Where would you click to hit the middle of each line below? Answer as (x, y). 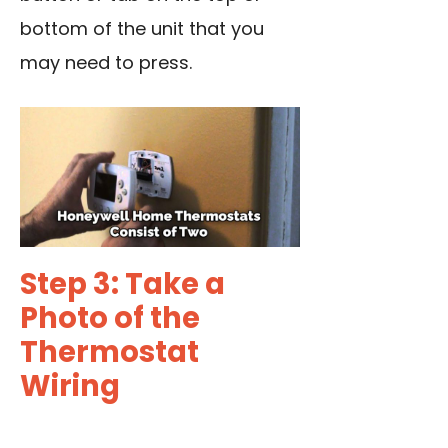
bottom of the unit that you (142, 29)
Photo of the (110, 318)
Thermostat (109, 352)
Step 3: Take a (122, 284)
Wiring (70, 386)
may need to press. (106, 63)
